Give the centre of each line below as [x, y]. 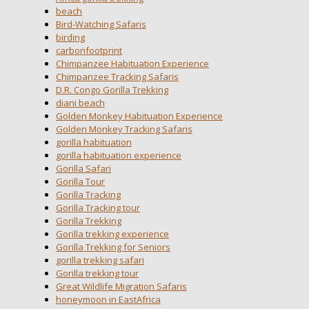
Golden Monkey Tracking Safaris [124, 129]
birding [70, 37]
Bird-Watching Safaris [101, 24]
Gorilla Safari [83, 168]
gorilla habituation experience [119, 155]
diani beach [80, 102]
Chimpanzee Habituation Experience [132, 63]
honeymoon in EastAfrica [108, 299]
